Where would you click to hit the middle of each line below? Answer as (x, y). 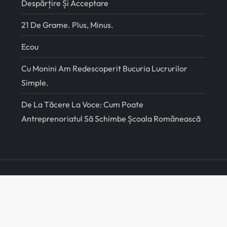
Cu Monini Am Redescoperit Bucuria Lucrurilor (105, 69)
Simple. (35, 83)
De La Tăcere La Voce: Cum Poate (83, 105)
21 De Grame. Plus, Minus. (68, 25)
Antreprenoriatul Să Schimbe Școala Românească (111, 119)
